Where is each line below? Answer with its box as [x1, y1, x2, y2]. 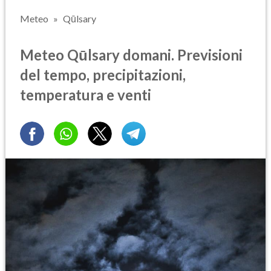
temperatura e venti [20, 85, 151, 103]
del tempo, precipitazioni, [20, 65, 186, 83]
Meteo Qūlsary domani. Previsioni [20, 45, 243, 64]
